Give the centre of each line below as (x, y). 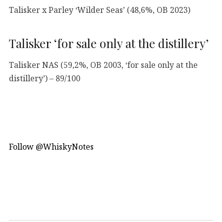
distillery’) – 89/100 (45, 78)
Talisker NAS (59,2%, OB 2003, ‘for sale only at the (103, 65)
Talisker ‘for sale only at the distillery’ (109, 43)
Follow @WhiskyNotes (51, 146)
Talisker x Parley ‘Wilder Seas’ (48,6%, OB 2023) (100, 10)
